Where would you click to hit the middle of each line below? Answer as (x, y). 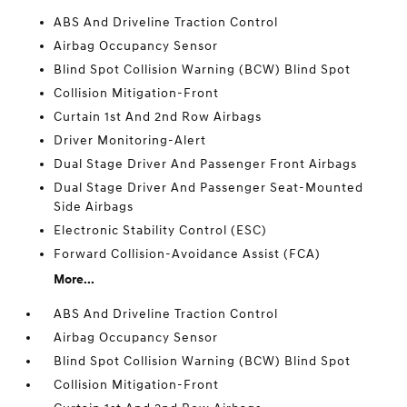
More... (74, 279)
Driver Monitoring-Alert (130, 140)
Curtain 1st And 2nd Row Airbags (158, 117)
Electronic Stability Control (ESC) (161, 230)
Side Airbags (94, 207)
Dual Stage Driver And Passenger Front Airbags (206, 164)
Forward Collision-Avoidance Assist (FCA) (188, 254)
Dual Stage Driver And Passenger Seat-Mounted (209, 188)
